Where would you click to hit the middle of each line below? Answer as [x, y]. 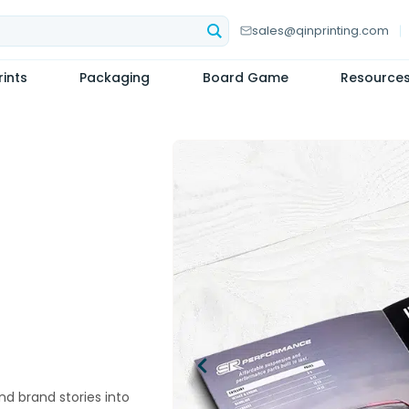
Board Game [245, 78]
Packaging [115, 78]
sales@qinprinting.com [320, 31]
